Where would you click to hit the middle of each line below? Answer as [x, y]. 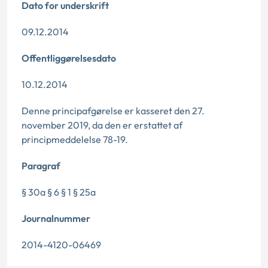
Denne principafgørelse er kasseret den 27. [113, 111]
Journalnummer [56, 218]
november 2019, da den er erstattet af [102, 125]
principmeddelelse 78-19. [75, 139]
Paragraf [41, 166]
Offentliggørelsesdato [69, 58]
